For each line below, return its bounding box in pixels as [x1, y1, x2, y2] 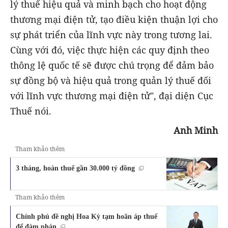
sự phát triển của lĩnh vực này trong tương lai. [10, 28, 212, 41]
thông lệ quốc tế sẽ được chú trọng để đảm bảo [10, 59, 214, 71]
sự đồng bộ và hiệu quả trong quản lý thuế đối [10, 74, 211, 87]
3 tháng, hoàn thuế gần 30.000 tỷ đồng [16, 164, 135, 173]
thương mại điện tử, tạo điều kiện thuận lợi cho [10, 13, 218, 25]
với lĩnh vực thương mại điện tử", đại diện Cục [10, 89, 213, 102]
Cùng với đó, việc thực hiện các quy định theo [10, 43, 209, 56]
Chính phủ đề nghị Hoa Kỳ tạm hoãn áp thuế [16, 212, 157, 220]
